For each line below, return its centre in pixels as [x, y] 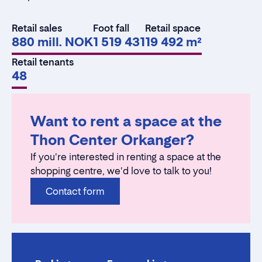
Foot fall [111, 28]
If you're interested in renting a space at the [126, 157]
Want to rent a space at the [126, 122]
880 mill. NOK [52, 42]
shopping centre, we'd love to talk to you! [121, 171]
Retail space [173, 28]
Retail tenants [43, 62]
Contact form [75, 192]
